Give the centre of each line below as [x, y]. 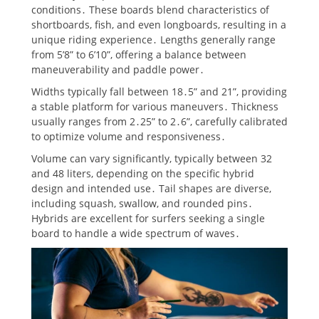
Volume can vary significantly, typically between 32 [152, 159]
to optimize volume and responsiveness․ [129, 137]
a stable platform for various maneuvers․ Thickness [155, 107]
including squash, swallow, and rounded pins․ [142, 204]
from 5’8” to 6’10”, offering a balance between [139, 55]
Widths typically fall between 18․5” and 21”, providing [159, 92]
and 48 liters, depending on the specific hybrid [143, 174]
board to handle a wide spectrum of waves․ [136, 234]
